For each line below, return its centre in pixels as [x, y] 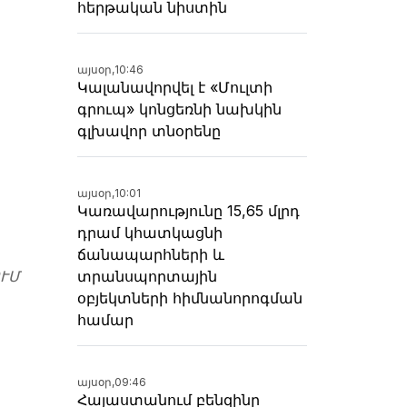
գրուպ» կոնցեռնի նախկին [179, 109]
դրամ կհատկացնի [150, 232]
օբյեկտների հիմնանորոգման [190, 298]
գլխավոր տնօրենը [149, 130]
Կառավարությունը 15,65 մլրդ [189, 210]
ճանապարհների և [151, 254]
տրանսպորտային [147, 276]
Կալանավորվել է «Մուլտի [175, 87]
